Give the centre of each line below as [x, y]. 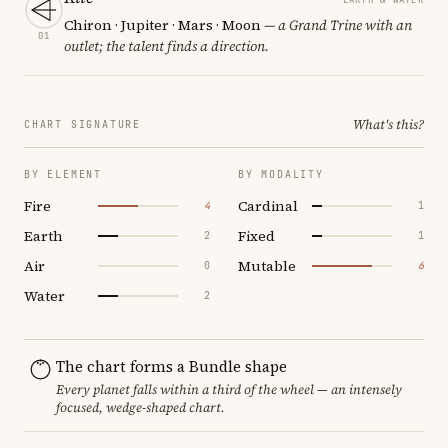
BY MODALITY [281, 174]
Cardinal [268, 205]
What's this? [388, 124]
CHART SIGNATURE [82, 124]
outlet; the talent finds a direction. [166, 45]
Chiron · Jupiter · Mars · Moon [162, 24]
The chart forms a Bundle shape [171, 366]
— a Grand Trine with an [336, 24]
